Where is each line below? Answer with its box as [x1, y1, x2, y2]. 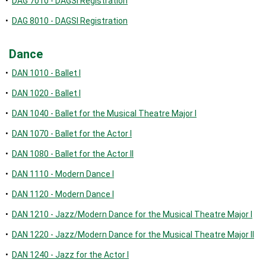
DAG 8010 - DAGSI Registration [12, 16, 128, 26]
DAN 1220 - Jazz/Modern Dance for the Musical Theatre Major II [12, 230, 254, 239]
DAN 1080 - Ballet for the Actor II [12, 149, 134, 159]
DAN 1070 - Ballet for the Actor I [12, 129, 132, 138]
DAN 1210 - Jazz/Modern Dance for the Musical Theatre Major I [12, 210, 252, 219]
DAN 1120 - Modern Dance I [12, 189, 114, 199]
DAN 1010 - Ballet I [12, 68, 81, 78]
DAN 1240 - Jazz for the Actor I [12, 250, 129, 259]
